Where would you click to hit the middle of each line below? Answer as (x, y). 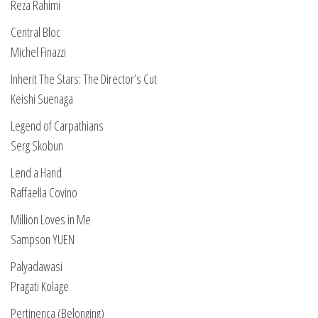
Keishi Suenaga (42, 99)
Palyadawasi (37, 266)
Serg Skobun (37, 146)
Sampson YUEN (43, 239)
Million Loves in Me (51, 219)
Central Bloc (35, 32)
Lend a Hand (36, 172)
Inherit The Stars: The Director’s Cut (84, 79)
